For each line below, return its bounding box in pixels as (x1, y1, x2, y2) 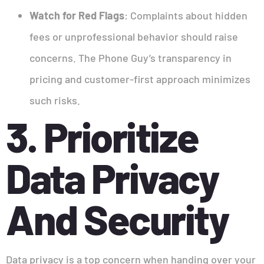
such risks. (29, 93, 80, 107)
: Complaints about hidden (124, 8, 247, 22)
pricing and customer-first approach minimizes (29, 72, 250, 85)
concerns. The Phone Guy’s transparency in (29, 51, 232, 64)
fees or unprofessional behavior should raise (29, 29, 238, 43)
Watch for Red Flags (29, 8, 124, 22)
